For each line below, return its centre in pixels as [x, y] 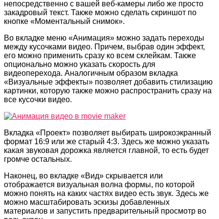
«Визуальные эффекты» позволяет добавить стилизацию [108, 82]
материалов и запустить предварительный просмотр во [105, 211]
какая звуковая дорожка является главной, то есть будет [106, 150]
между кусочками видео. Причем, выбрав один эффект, [104, 46]
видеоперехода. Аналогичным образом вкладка [91, 73]
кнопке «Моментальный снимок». [64, 21]
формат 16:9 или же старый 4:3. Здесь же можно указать [107, 141]
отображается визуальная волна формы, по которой [99, 184]
